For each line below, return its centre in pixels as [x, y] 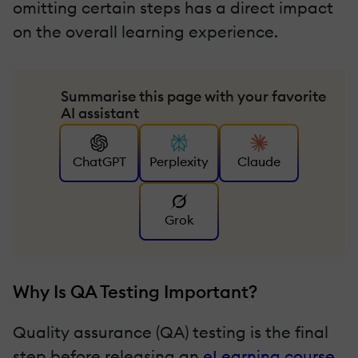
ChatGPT [99, 162]
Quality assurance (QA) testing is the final [171, 332]
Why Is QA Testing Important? [135, 291]
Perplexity [179, 162]
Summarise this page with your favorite [193, 96]
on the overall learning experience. [145, 31]
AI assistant [100, 113]
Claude [259, 162]
